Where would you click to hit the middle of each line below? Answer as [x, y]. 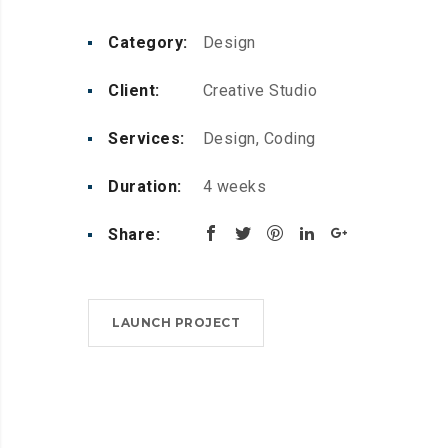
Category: [148, 43]
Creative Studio [257, 91]
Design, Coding [257, 139]
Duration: [145, 187]
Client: [134, 91]
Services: [146, 139]
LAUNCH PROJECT [176, 323]
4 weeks [232, 187]
